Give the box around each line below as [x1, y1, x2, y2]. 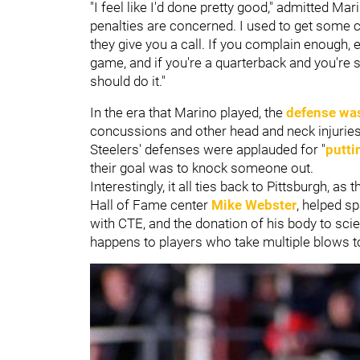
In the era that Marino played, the [90, 104, 286, 121]
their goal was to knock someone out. [90, 159, 317, 176]
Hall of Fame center [90, 196, 211, 213]
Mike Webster [211, 196, 297, 213]
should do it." [90, 72, 166, 89]
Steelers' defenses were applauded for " [90, 141, 325, 157]
